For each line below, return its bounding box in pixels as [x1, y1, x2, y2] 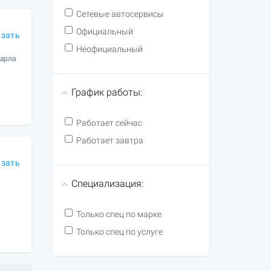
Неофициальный [76, 44, 143, 54]
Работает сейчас [76, 118, 142, 128]
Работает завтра [76, 135, 143, 145]
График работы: [71, 87, 142, 98]
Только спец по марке [76, 209, 162, 219]
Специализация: [71, 178, 143, 189]
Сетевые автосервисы [76, 9, 164, 19]
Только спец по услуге [76, 227, 163, 237]
